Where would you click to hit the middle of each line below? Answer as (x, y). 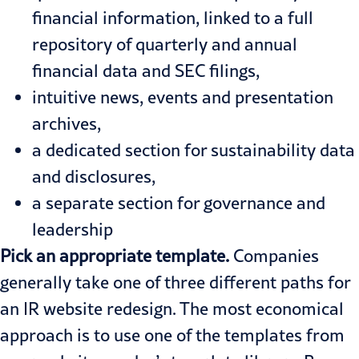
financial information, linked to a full (173, 18)
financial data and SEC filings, (146, 71)
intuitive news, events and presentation (183, 97)
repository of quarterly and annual (165, 44)
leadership (73, 230)
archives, (67, 124)
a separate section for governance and (179, 203)
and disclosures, (94, 177)
